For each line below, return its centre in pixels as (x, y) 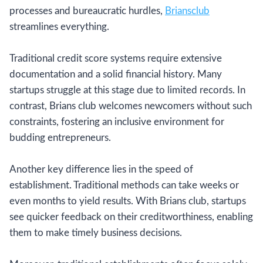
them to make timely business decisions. (96, 232)
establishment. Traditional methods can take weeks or (124, 185)
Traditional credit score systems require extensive (116, 58)
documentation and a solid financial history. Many (116, 74)
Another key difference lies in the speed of (101, 169)
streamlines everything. (59, 26)
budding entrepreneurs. (60, 137)
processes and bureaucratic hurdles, (87, 11)
